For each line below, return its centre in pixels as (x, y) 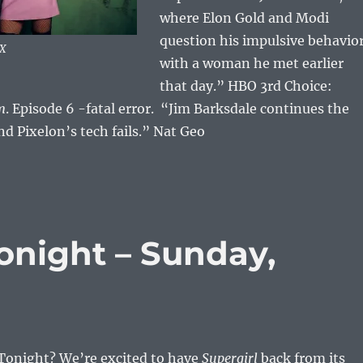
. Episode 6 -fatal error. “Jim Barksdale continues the (177, 109)
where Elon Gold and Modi (244, 18)
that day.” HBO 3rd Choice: (247, 86)
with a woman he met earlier (251, 64)
